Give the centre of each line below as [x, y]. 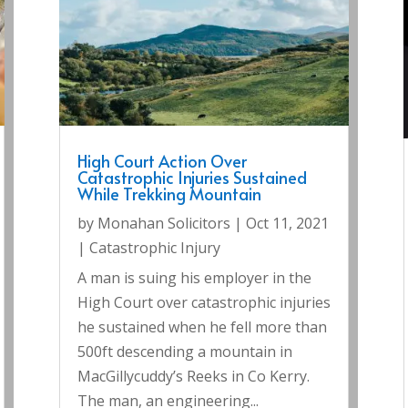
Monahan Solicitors [163, 224]
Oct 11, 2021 [287, 224]
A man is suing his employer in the [194, 278]
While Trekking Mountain [169, 194]
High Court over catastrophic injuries [204, 303]
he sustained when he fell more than [202, 327]
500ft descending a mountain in [184, 352]
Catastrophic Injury [154, 248]
